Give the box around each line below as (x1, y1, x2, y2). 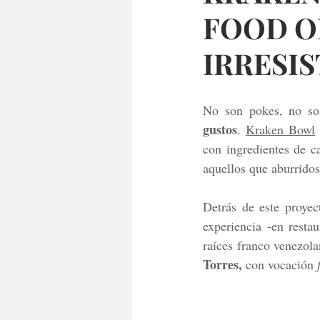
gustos (203, 120, 237, 139)
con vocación (242, 256, 317, 273)
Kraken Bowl (246, 121, 315, 138)
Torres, (203, 255, 242, 274)
